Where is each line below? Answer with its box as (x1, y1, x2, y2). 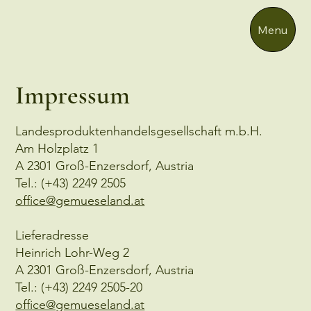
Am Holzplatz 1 (15, 140, 99, 156)
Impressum (15, 79, 131, 112)
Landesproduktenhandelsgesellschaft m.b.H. (15, 123, 263, 139)
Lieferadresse (15, 227, 90, 243)
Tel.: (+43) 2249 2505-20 (15, 279, 143, 295)
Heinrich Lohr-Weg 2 (15, 244, 130, 260)
